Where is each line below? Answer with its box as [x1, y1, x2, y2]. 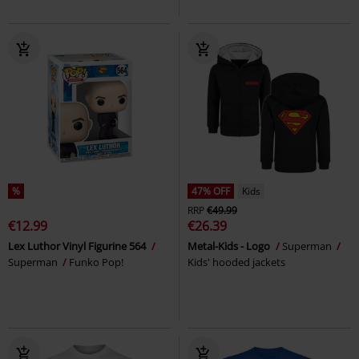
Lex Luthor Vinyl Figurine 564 [8, 239, 148, 254]
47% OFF [192, 184, 230, 199]
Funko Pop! [69, 255, 123, 270]
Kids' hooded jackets [188, 255, 285, 270]
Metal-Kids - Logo [188, 239, 272, 254]
